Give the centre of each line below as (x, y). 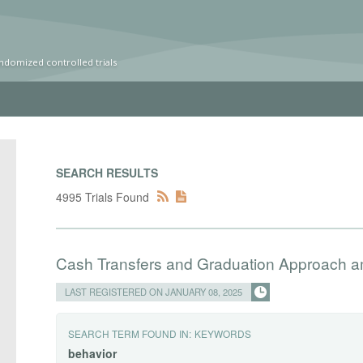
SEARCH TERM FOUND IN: (130, 333)
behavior (93, 353)
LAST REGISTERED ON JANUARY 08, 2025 (154, 292)
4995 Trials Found (103, 197)
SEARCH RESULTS (107, 173)
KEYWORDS (223, 333)
